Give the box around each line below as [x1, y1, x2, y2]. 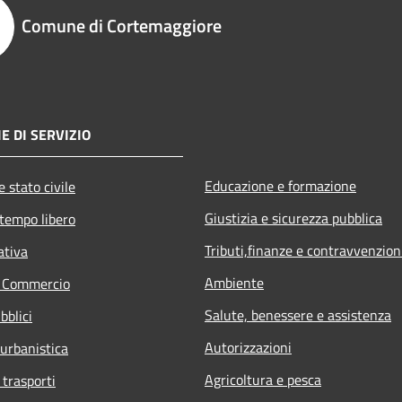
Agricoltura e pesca [205, 368, 321, 390]
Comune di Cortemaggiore [22, 11, 222, 39]
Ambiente [205, 271, 264, 293]
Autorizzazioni [205, 336, 292, 358]
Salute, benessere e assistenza [205, 303, 391, 326]
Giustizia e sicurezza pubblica [205, 206, 382, 229]
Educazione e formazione [205, 174, 356, 197]
